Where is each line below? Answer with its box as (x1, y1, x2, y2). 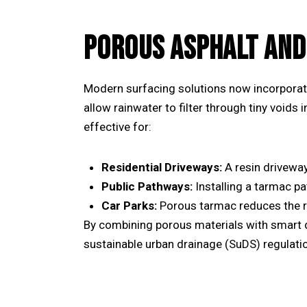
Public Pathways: (101, 179, 193, 193)
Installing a (192, 179, 254, 193)
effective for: (84, 120, 151, 134)
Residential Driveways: (101, 160, 222, 174)
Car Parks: (101, 198, 157, 212)
